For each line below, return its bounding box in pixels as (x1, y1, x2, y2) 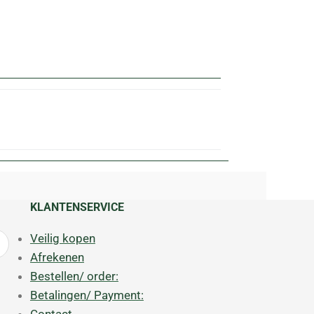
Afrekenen (29, 250, 84, 264)
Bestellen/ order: (29, 269, 118, 283)
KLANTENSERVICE (29, 200, 124, 214)
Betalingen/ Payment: (29, 288, 144, 302)
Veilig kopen (29, 231, 95, 245)
